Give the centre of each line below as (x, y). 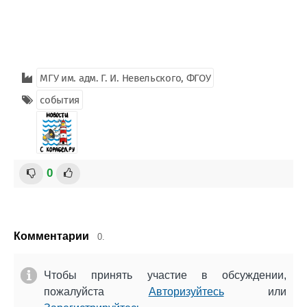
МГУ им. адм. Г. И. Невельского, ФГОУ (125, 78)
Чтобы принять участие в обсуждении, (165, 275)
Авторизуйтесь (186, 292)
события (60, 100)
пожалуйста (96, 292)
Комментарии (51, 236)
